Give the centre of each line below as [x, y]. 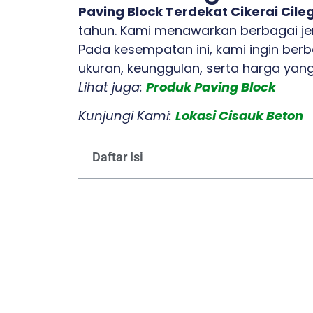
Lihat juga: [112, 87]
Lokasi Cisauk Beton [239, 116]
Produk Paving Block [211, 87]
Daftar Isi [118, 156]
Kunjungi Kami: [127, 116]
